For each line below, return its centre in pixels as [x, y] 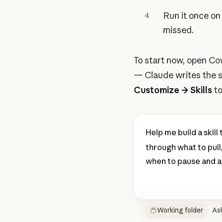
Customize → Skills [173, 90]
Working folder [180, 210]
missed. [179, 30]
